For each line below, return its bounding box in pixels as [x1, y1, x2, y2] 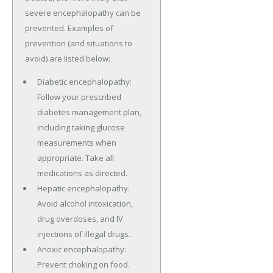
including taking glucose [37, 121, 125, 133]
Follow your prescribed [37, 91, 121, 102]
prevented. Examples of [25, 22, 113, 34]
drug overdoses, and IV [37, 213, 123, 224]
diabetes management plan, [37, 106, 141, 118]
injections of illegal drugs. [37, 228, 130, 239]
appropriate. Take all [37, 152, 114, 163]
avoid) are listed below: [25, 52, 110, 64]
